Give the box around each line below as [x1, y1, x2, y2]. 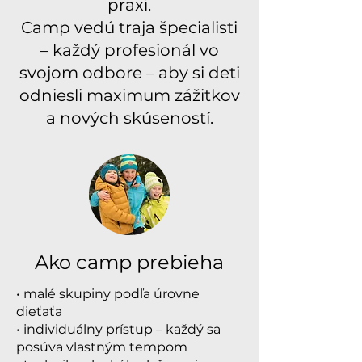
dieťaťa [16, 304, 62, 319]
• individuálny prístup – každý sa [16, 322, 221, 337]
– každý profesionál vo [40, 40, 219, 60]
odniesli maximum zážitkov [19, 86, 240, 105]
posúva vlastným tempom [16, 339, 187, 355]
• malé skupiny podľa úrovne [16, 286, 200, 301]
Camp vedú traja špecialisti [21, 18, 238, 37]
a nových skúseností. [45, 108, 213, 128]
